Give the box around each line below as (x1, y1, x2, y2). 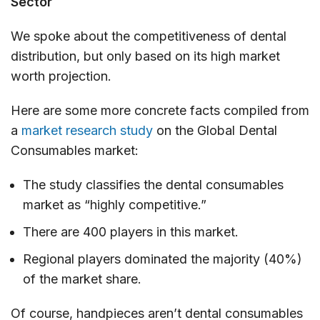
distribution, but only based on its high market (11, 48, 280, 64)
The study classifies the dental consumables (23, 176, 284, 192)
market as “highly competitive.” (23, 196, 206, 212)
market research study (21, 122, 153, 138)
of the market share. (23, 271, 141, 286)
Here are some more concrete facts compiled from (11, 102, 309, 118)
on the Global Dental (153, 122, 277, 138)
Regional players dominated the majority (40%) (23, 251, 302, 266)
